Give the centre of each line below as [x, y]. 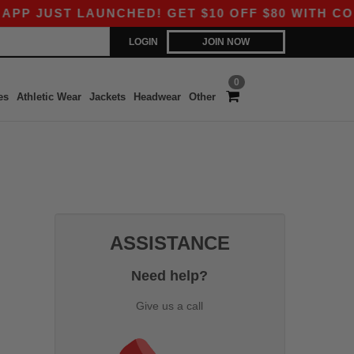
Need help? [170, 275]
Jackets [107, 97]
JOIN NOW [226, 42]
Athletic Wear [49, 97]
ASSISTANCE [169, 243]
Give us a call [170, 305]
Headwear [157, 97]
